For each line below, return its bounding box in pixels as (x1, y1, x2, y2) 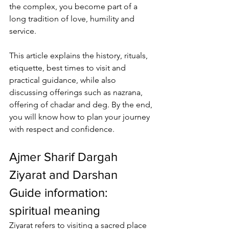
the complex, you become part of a (9, 2, 140, 11)
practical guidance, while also (9, 75, 118, 85)
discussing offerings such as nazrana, (9, 87, 145, 97)
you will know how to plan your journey (9, 112, 152, 122)
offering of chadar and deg (9, 100, 107, 109)
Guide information (9, 186, 105, 199)
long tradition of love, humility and (9, 14, 136, 24)
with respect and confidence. (9, 124, 114, 134)
